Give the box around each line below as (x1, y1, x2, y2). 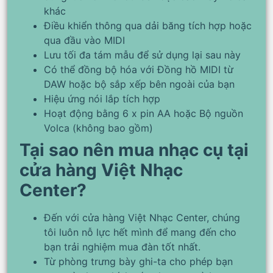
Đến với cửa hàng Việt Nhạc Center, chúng (44, 211, 240, 224)
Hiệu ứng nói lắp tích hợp (44, 93, 160, 105)
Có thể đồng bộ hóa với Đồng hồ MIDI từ (44, 63, 233, 76)
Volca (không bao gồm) (44, 122, 153, 135)
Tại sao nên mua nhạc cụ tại (19, 140, 249, 161)
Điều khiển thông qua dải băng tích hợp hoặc (44, 19, 252, 32)
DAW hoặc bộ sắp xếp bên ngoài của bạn (44, 78, 235, 91)
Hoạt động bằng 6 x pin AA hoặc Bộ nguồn (44, 107, 243, 120)
